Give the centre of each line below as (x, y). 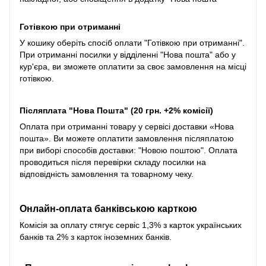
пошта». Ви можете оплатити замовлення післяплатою (127, 138)
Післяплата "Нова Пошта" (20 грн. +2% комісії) (116, 110)
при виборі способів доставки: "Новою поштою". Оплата (129, 150)
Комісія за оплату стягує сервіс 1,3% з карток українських (131, 225)
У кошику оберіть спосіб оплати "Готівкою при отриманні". (132, 42)
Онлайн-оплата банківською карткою (111, 208)
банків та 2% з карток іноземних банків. (96, 237)
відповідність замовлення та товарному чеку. (108, 174)
